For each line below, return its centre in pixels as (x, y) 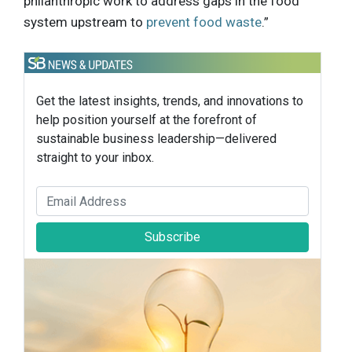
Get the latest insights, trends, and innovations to (170, 101)
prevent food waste (204, 22)
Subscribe (172, 237)
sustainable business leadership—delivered (156, 139)
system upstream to (85, 22)
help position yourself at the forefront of (147, 120)
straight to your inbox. (95, 158)
